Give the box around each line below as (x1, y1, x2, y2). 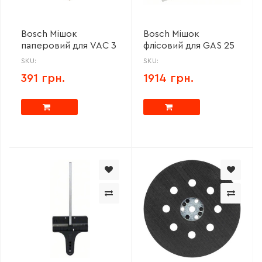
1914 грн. (143, 72, 194, 84)
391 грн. (21, 72, 65, 84)
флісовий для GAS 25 (143, 40, 235, 50)
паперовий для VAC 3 (21, 40, 116, 50)
